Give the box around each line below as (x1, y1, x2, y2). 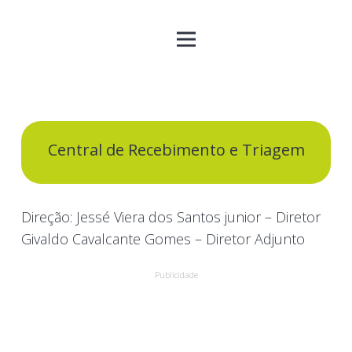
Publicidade (154, 269, 198, 280)
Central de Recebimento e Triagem (47, 139, 305, 160)
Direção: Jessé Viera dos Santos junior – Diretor (21, 207, 321, 226)
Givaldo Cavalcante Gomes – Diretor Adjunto (21, 229, 305, 248)
